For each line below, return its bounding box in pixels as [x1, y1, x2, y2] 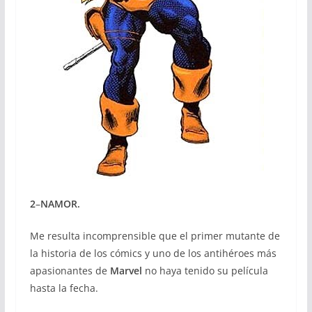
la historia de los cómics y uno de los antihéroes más [29, 246, 276, 260]
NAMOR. [40, 196, 80, 210]
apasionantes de [29, 263, 110, 277]
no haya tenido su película [141, 263, 268, 277]
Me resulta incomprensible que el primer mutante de [29, 228, 280, 242]
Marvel [109, 263, 142, 277]
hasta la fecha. [29, 281, 98, 295]
